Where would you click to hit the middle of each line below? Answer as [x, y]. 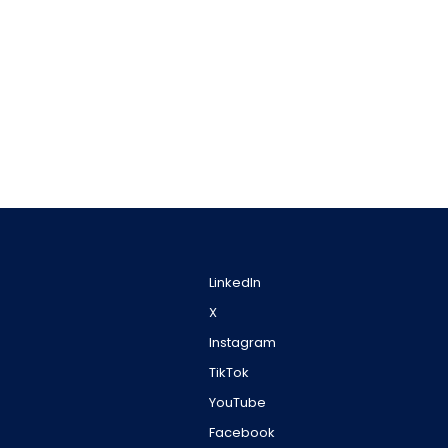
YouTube [237, 402]
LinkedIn [235, 282]
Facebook [242, 432]
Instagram [242, 342]
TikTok [229, 372]
